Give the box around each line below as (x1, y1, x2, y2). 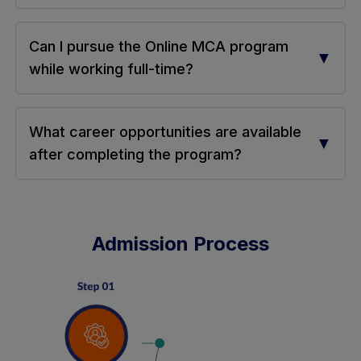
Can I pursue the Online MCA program (28, 37, 288, 55)
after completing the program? (28, 145, 242, 163)
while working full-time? (28, 60, 193, 77)
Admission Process (92, 231, 269, 255)
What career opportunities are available (28, 122, 301, 140)
